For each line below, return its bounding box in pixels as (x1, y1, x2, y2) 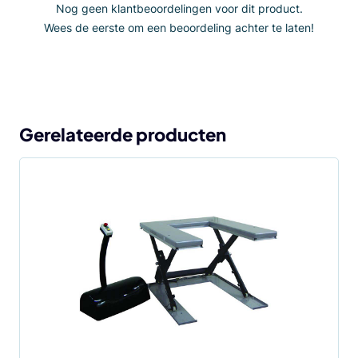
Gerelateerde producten (19, 123, 226, 145)
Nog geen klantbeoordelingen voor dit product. (55, 2, 303, 16)
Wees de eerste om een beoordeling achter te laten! (44, 21, 314, 35)
